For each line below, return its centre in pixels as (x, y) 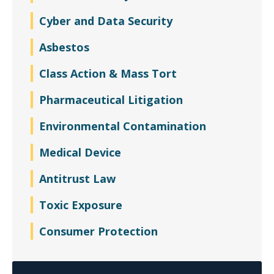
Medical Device (80, 152)
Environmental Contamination (123, 126)
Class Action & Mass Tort (108, 73)
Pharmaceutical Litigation (111, 100)
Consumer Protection (98, 231)
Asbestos (64, 47)
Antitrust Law (77, 179)
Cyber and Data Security (106, 21)
